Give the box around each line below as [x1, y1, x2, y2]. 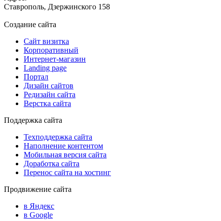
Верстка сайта [24, 99, 71, 108]
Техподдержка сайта [24, 132, 92, 141]
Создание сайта [4, 20, 56, 29]
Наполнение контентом [24, 141, 103, 150]
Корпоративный [24, 45, 78, 54]
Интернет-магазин [24, 54, 86, 63]
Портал [24, 72, 48, 81]
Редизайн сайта [24, 90, 75, 99]
